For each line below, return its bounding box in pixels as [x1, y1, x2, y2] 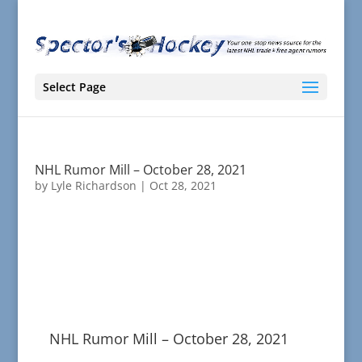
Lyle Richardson [50, 178, 137, 194]
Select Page [42, 79, 106, 95]
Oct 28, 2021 [149, 178, 217, 194]
